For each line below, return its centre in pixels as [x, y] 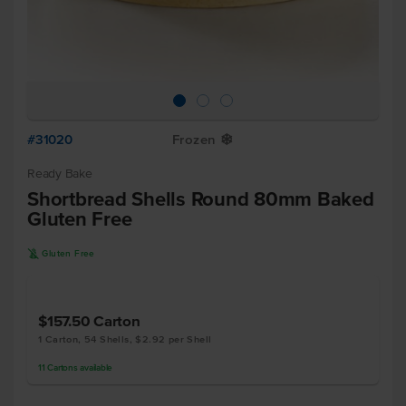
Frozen [194, 139]
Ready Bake [60, 174]
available [95, 367]
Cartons [63, 367]
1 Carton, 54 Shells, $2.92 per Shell [125, 339]
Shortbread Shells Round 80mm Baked [201, 198]
